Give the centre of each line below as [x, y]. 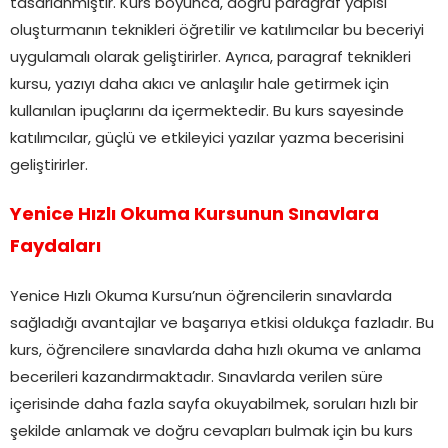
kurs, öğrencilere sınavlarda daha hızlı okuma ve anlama [215, 352]
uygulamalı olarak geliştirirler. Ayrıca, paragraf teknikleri [210, 59]
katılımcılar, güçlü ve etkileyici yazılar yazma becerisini [207, 140]
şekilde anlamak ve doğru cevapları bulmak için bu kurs [211, 433]
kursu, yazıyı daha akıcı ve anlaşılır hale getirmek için [199, 86]
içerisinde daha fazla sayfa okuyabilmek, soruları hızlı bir [214, 406]
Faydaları [55, 248]
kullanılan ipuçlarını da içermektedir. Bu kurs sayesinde [207, 113]
